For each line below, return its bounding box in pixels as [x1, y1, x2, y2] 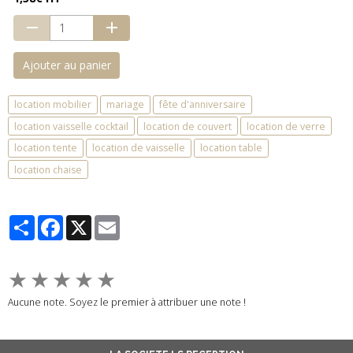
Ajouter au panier [22, 58, 111, 73]
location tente [14, 141, 77, 154]
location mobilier [14, 98, 91, 111]
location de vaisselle [92, 141, 185, 154]
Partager [35, 214, 72, 228]
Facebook [63, 214, 107, 228]
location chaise [14, 162, 82, 176]
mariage [106, 98, 144, 111]
